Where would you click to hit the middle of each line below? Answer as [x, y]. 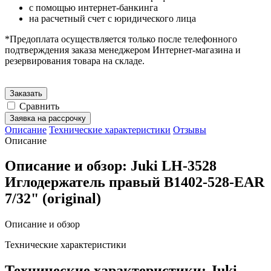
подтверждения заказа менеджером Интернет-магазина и [123, 50]
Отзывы [190, 129]
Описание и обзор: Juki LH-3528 [111, 166]
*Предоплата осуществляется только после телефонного [121, 39]
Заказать [26, 93]
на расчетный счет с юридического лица [113, 18]
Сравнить [39, 106]
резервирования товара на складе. [75, 60]
